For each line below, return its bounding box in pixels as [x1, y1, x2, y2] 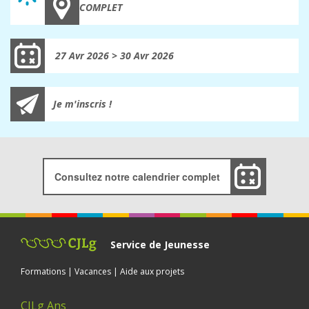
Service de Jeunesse [110, 237, 210, 251]
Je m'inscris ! [53, 97, 112, 111]
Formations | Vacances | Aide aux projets [21, 265, 184, 277]
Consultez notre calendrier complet [54, 169, 220, 183]
